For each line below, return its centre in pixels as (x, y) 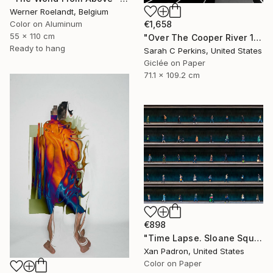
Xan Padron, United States (194, 251)
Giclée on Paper (175, 62)
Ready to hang (37, 48)
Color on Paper (173, 264)
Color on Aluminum (46, 24)
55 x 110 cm (32, 36)
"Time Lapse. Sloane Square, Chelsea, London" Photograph (258, 238)
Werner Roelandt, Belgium (59, 12)
